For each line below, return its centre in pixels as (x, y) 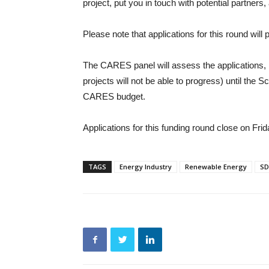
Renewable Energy (216, 167)
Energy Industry (146, 167)
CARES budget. (114, 96)
